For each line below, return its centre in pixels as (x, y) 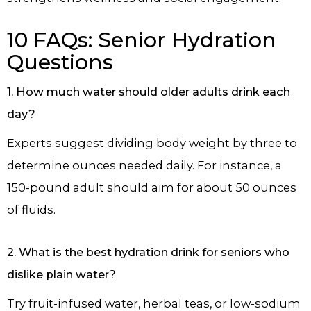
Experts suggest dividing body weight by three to (152, 143)
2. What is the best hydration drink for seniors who (148, 252)
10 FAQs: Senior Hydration (142, 40)
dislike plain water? (61, 274)
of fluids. (31, 210)
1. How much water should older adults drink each (149, 92)
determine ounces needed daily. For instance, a (144, 166)
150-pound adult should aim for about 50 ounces (152, 188)
